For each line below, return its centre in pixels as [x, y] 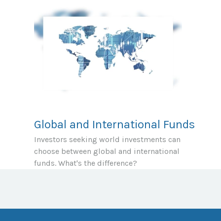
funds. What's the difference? [86, 163]
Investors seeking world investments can [107, 139]
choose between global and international [107, 151]
